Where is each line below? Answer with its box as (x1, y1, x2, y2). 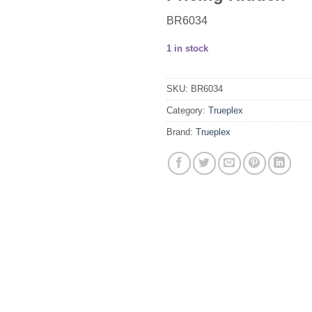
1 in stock (166, 43, 208, 54)
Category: (166, 104, 208, 116)
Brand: (166, 126, 196, 137)
